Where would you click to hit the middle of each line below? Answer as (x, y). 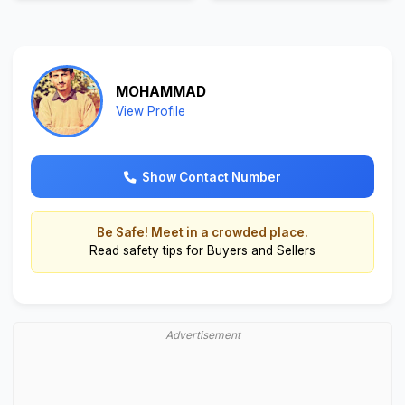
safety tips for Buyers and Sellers (219, 251)
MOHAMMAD (160, 92)
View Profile (150, 112)
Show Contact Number (212, 177)
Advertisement (202, 334)
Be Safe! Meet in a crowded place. (202, 233)
